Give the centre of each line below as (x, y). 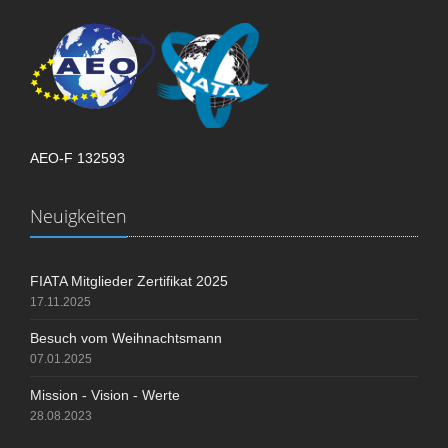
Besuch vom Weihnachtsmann (126, 337)
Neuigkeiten (78, 215)
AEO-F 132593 (77, 157)
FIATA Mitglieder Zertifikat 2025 (129, 280)
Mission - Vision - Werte (105, 394)
